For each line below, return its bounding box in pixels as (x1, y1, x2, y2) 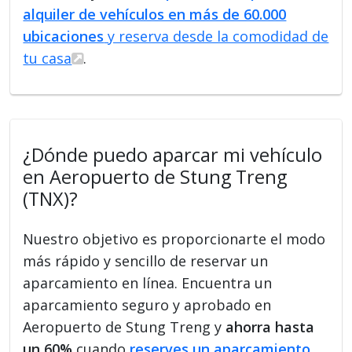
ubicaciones (23, 26, 104, 46)
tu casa (23, 48, 72, 68)
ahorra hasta (225, 317, 315, 336)
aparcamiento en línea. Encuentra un (23, 273, 273, 292)
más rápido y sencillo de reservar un (23, 251, 269, 270)
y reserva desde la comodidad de (104, 26, 329, 46)
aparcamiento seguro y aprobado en (23, 295, 272, 314)
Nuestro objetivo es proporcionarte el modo (23, 229, 326, 248)
